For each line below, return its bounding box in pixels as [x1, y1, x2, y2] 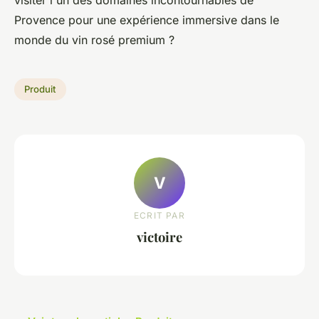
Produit [24, 83, 56, 95]
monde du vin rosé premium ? [14, 32, 174, 47]
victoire [137, 228, 182, 246]
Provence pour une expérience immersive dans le [14, 12, 279, 27]
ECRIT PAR [134, 210, 185, 221]
